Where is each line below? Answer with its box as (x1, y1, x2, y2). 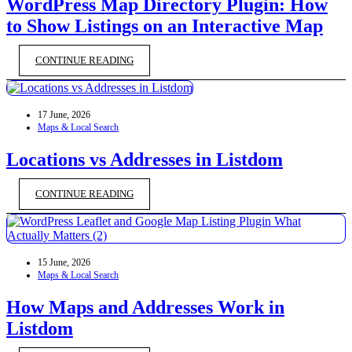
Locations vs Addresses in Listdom (6, 149, 283, 170)
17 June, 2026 (38, 109, 90, 121)
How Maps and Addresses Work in (6, 296, 284, 317)
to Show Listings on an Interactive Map (6, 16, 323, 37)
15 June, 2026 (38, 256, 90, 268)
